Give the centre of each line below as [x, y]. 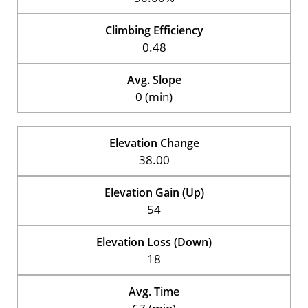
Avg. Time [154, 291]
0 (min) [154, 96]
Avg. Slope [154, 79]
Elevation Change [154, 143]
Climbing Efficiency [154, 30]
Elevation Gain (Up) [154, 192]
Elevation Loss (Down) [154, 242]
